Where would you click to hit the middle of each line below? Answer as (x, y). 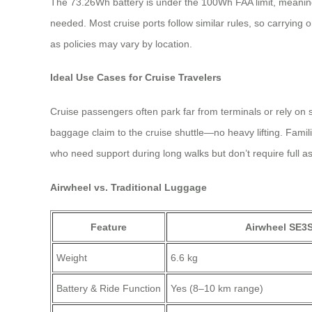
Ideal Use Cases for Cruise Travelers (136, 78)
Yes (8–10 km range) (217, 289)
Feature (109, 227)
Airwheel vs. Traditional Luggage (128, 187)
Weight (72, 258)
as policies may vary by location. (121, 44)
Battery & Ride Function (109, 289)
